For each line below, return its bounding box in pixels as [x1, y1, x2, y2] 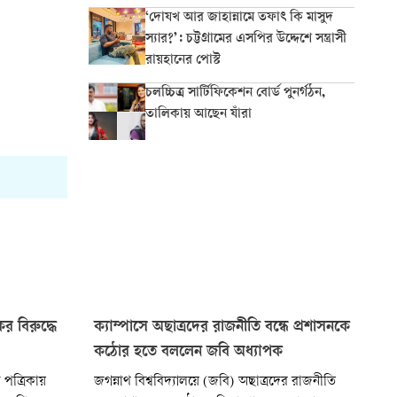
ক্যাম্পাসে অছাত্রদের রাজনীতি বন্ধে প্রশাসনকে [94, 318, 350, 337]
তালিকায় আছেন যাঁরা [145, 107, 252, 122]
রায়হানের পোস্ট [145, 53, 221, 68]
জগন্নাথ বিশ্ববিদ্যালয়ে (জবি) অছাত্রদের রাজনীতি [94, 374, 336, 390]
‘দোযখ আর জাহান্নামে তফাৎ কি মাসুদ [145, 11, 333, 26]
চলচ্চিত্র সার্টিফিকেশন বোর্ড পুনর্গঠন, [145, 86, 325, 101]
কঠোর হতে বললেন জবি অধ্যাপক [94, 343, 283, 362]
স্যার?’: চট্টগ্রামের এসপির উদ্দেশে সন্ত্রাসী [145, 32, 346, 47]
